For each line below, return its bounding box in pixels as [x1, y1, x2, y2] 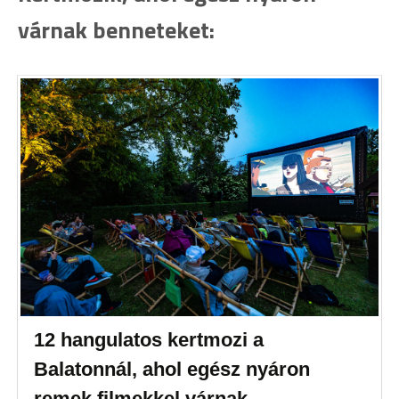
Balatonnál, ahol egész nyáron [34, 358, 311, 381]
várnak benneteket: [18, 12, 215, 47]
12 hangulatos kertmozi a [34, 329, 265, 352]
